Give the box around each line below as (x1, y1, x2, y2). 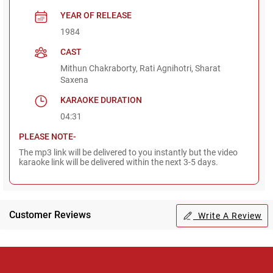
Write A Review (193, 210, 262, 221)
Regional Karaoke (66, 251, 138, 262)
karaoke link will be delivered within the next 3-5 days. (19, 157, 218, 167)
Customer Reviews (9, 208, 91, 221)
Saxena (60, 74, 89, 85)
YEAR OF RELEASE (60, 10, 132, 20)
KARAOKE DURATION (60, 94, 143, 105)
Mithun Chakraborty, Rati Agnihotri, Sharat (60, 63, 221, 73)
